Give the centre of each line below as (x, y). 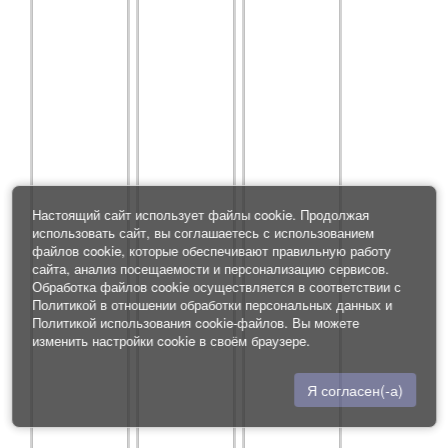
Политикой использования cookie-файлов (158, 322)
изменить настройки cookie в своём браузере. (171, 340)
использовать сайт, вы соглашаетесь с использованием (203, 232)
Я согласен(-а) (354, 390)
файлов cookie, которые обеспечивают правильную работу (212, 250)
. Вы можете (322, 322)
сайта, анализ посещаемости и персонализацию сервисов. (211, 268)
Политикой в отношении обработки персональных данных (207, 304)
